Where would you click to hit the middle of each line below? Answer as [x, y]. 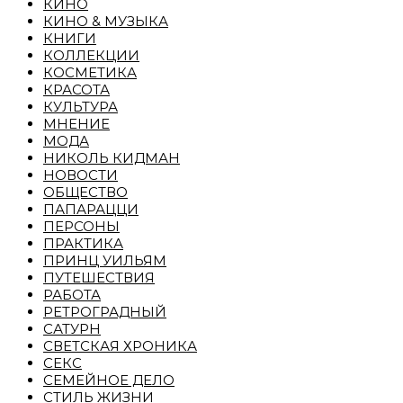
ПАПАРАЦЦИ [91, 210]
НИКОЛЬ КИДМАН [112, 158]
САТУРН [72, 329]
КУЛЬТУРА [81, 107]
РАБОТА [72, 295]
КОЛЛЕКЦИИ [91, 56]
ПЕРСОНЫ [81, 227]
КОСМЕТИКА [90, 73]
